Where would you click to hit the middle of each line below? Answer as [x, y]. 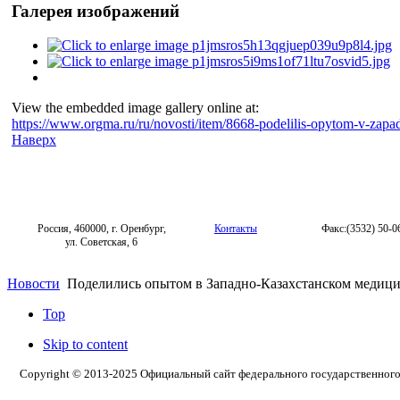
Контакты [235, 229]
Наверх [34, 140]
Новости [33, 284]
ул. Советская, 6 [102, 242]
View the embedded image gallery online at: [135, 108]
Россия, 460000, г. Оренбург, [101, 229]
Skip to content [85, 345]
